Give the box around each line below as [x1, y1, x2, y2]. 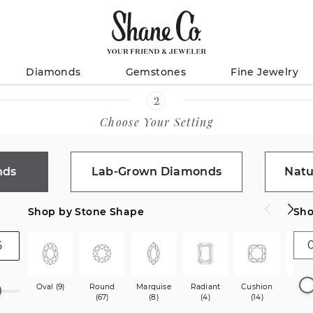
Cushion [241, 282, 273, 291]
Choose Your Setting [100, 114, 213, 129]
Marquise [136, 282, 171, 291]
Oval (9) [36, 282, 65, 291]
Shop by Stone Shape [28, 205, 144, 218]
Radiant [190, 282, 221, 291]
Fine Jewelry [231, 65, 299, 78]
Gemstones [125, 65, 187, 78]
